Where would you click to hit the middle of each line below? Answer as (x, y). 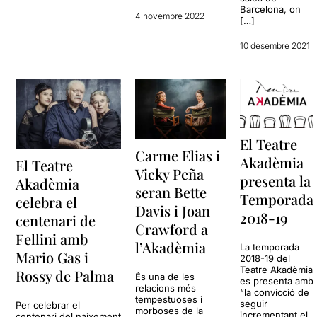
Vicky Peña (170, 174)
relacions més (166, 288)
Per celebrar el (48, 305)
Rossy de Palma (65, 276)
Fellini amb (52, 239)
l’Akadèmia (171, 248)
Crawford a (172, 229)
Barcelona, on (271, 9)
